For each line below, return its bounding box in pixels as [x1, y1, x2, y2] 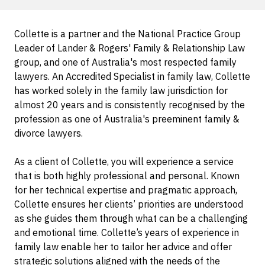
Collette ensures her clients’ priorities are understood [14, 198, 243, 211]
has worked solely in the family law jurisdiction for [14, 85, 228, 97]
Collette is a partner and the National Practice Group [14, 28, 241, 40]
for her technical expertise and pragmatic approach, [14, 184, 237, 196]
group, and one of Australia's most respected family [14, 56, 237, 69]
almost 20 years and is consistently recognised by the [14, 99, 245, 111]
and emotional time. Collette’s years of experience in [14, 227, 239, 239]
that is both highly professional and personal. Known [14, 170, 240, 182]
